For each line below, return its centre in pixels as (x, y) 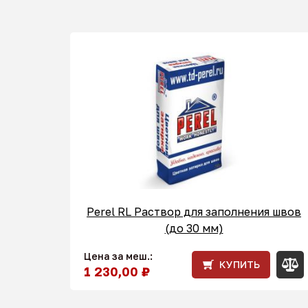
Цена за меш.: (118, 256)
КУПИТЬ (240, 264)
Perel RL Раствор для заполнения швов (194, 212)
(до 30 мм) (194, 228)
